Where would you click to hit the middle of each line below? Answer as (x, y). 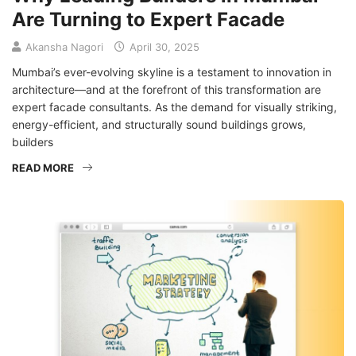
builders (33, 141)
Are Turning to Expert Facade (148, 19)
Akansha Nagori (64, 46)
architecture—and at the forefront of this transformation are (166, 89)
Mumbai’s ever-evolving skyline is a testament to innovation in (172, 72)
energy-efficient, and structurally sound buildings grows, (159, 124)
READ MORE (43, 167)
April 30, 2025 (163, 46)
